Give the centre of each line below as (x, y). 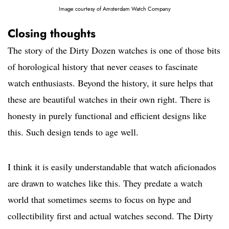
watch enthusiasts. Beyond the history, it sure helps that (110, 83)
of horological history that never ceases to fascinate (103, 66)
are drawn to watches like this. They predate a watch (105, 183)
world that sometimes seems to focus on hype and (99, 199)
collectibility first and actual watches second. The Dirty (110, 215)
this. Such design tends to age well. (73, 132)
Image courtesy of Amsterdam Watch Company (114, 8)
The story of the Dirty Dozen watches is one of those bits (114, 50)
